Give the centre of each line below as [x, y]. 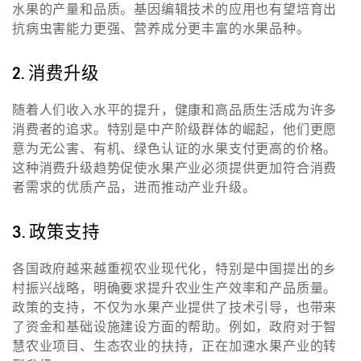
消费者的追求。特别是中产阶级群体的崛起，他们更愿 [175, 129]
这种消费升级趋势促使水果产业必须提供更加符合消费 [175, 168]
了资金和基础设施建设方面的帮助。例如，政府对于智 [175, 327]
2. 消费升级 [56, 73]
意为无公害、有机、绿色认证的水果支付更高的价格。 [175, 149]
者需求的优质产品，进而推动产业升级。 [134, 187]
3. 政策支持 [56, 232]
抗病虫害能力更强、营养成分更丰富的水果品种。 [161, 29]
